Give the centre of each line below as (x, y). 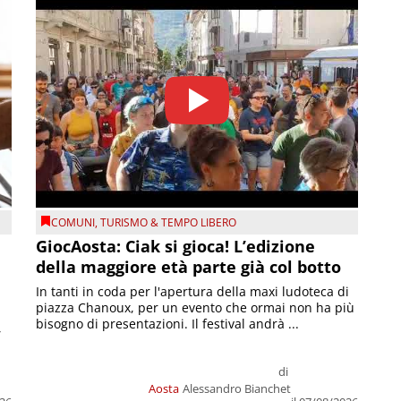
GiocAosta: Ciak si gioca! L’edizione (176, 247)
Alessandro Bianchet (236, 389)
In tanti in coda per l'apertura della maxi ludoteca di (193, 292)
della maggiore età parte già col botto (189, 267)
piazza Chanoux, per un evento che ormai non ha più (196, 308)
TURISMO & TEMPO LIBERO (169, 222)
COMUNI (73, 222)
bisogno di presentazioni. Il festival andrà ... (168, 324)
